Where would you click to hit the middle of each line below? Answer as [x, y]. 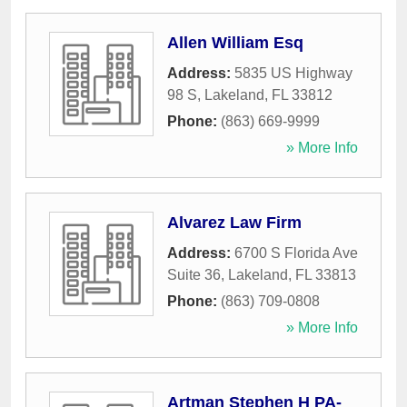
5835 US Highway [293, 74]
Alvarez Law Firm [234, 223]
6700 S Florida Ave [296, 253]
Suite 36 [194, 275]
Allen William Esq [235, 43]
